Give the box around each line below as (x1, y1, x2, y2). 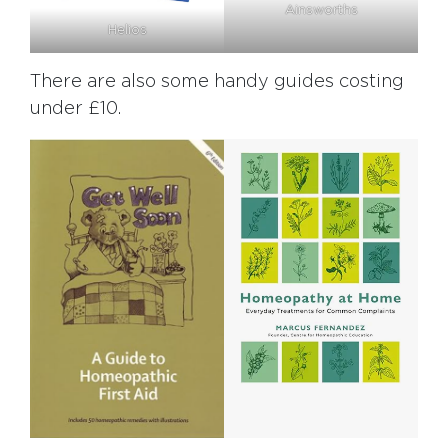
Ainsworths (284, 3, 358, 17)
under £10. (30, 100, 121, 119)
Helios (107, 24, 147, 38)
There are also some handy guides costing (30, 73, 404, 92)
